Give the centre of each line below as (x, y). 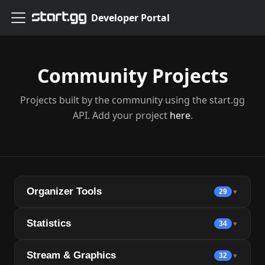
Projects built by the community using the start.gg (132, 100)
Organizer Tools (64, 191)
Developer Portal (130, 18)
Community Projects (132, 75)
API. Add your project (121, 115)
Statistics (49, 223)
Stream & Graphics (71, 255)
